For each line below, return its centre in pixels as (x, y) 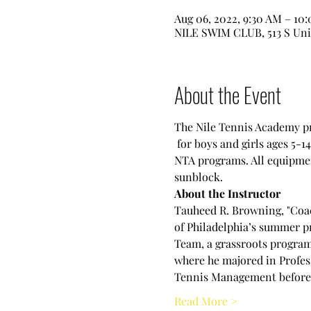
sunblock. (198, 177)
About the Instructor (227, 193)
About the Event (227, 95)
